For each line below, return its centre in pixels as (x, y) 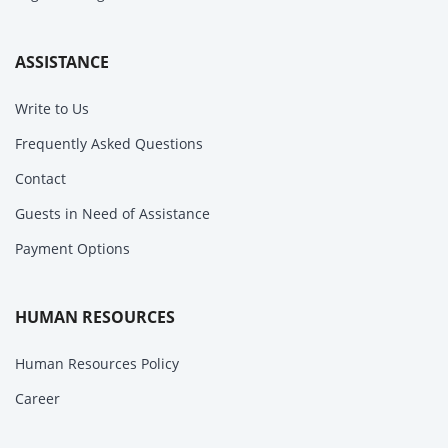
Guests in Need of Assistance (112, 213)
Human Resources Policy (97, 363)
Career (37, 398)
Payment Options (72, 248)
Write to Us (52, 108)
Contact (40, 178)
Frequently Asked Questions (109, 143)
